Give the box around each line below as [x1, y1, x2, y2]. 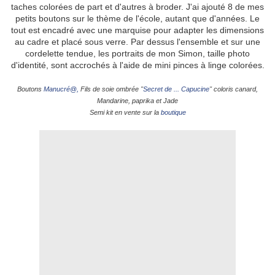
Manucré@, [44, 85, 80, 93]
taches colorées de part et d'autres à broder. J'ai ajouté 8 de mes [11, 2, 264, 12]
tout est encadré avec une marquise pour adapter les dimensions [11, 25, 264, 36]
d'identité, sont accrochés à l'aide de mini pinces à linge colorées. [10, 60, 265, 71]
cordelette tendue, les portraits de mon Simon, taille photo [25, 48, 250, 59]
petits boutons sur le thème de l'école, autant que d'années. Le [15, 14, 260, 24]
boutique [160, 109, 186, 117]
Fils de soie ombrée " [80, 85, 143, 93]
